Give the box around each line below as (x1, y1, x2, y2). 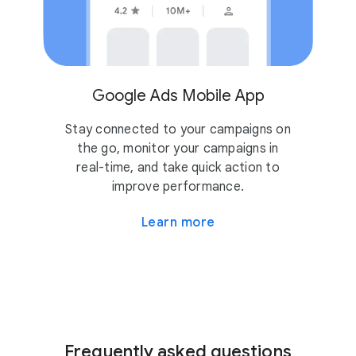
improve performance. (112, 178, 244, 195)
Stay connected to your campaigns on (65, 121, 291, 137)
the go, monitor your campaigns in (77, 140, 279, 157)
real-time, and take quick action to (76, 159, 280, 176)
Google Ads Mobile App (91, 85, 265, 106)
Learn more (141, 214, 215, 230)
